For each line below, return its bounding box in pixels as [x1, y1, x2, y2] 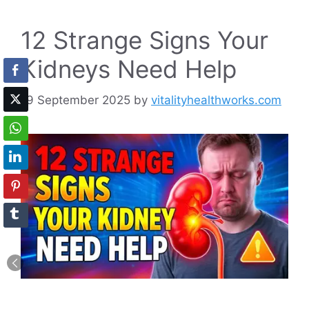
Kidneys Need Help [21, 54, 237, 84]
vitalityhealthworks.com [151, 92, 281, 107]
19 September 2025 [21, 92, 130, 107]
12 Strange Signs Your [21, 26, 268, 55]
